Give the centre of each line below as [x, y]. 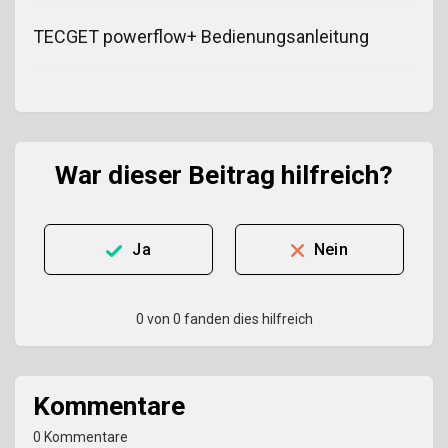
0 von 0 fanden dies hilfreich [224, 318]
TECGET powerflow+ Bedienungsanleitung [201, 36]
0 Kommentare [80, 436]
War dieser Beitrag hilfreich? [224, 174]
